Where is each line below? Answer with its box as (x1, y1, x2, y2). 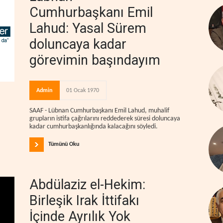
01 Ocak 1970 (66, 88, 99, 94)
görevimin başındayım (29, 52, 160, 68)
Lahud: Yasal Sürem (29, 20, 146, 36)
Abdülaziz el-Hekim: (29, 176, 145, 193)
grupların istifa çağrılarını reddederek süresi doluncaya (29, 114, 180, 122)
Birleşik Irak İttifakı (29, 192, 139, 209)
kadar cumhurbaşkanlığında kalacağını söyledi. (29, 122, 158, 130)
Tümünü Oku (48, 141, 79, 147)
